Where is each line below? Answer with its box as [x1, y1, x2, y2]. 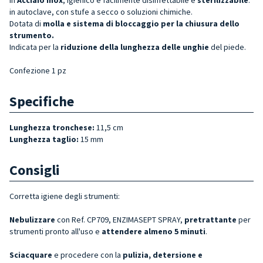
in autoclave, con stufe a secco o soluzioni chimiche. [9, 6, 193, 17]
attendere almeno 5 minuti [102, 225, 205, 237]
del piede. [209, 41, 246, 52]
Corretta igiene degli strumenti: [9, 190, 120, 201]
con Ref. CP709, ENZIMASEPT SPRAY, [55, 214, 184, 225]
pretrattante [184, 214, 238, 225]
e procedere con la [52, 249, 123, 260]
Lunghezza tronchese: [9, 122, 95, 133]
